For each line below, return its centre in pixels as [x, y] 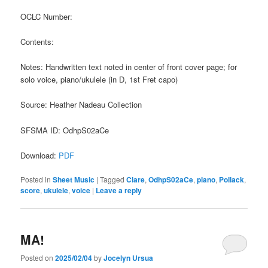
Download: [40, 155]
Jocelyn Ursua [129, 258]
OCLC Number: [47, 17]
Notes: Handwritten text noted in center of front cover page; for [129, 67]
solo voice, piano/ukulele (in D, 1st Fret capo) [99, 80]
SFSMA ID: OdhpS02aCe [65, 130]
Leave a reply [119, 190]
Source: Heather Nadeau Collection [81, 105]
